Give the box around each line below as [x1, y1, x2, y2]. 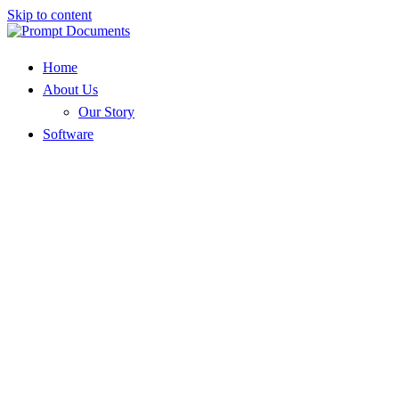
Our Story [78, 104, 134, 119]
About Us [43, 82, 98, 97]
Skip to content [7, 7, 92, 22]
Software [43, 126, 94, 142]
